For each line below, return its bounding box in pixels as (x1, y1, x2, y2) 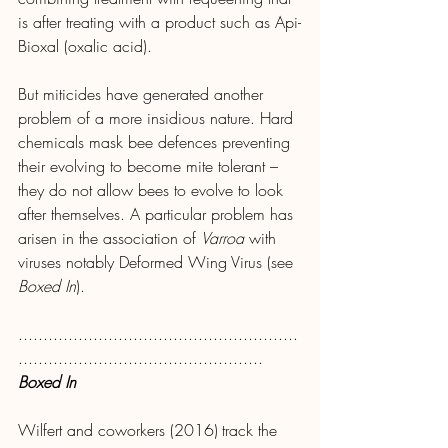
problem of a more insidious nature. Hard (18, 106, 298, 129)
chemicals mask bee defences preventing (18, 130, 295, 153)
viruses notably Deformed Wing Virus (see (18, 250, 298, 273)
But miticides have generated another (18, 82, 268, 105)
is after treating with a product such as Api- (18, 10, 301, 33)
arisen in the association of (18, 226, 201, 249)
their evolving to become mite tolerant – (18, 154, 283, 177)
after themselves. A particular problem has (18, 202, 298, 225)
